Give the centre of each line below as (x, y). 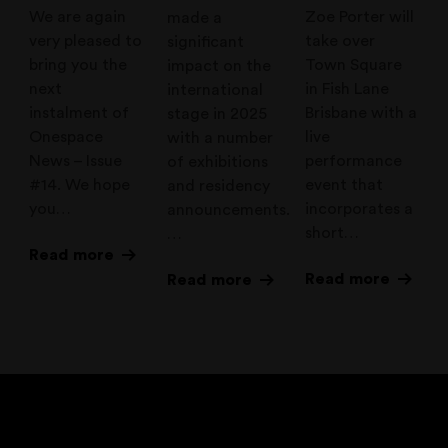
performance (353, 161)
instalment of (79, 113)
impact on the (219, 66)
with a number (220, 138)
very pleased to (86, 41)
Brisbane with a (360, 113)
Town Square (353, 65)
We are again (78, 17)
